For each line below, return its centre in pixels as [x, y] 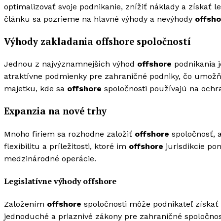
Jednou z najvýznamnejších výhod [71, 64]
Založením [25, 204]
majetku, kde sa [36, 89]
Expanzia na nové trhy [55, 111]
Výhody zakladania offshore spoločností [97, 41]
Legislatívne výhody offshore [60, 181]
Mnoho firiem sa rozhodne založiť [69, 134]
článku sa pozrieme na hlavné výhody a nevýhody [99, 19]
